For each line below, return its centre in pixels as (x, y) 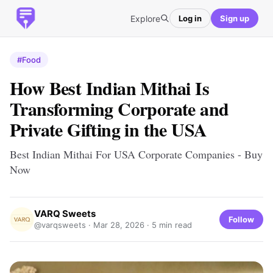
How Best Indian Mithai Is (109, 88)
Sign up (235, 18)
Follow (241, 219)
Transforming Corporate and (119, 108)
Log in (190, 18)
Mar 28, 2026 (119, 225)
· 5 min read (168, 225)
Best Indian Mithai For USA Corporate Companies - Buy (136, 154)
